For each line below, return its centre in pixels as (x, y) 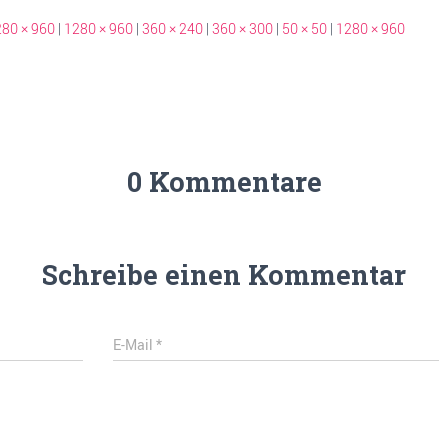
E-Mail (135, 344)
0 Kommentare (224, 181)
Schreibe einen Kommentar (224, 274)
